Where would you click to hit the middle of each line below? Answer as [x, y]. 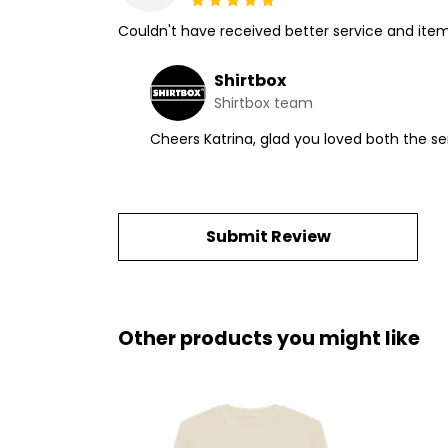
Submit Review [268, 237]
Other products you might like [269, 339]
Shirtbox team [263, 103]
